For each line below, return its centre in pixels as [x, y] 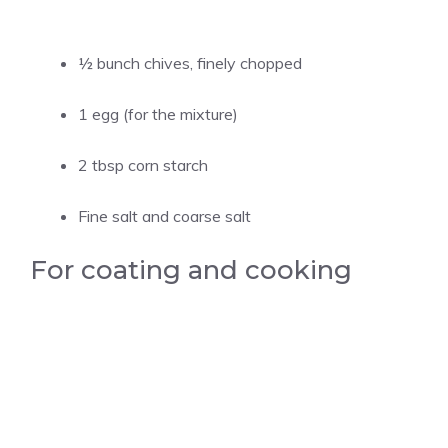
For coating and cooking [191, 270]
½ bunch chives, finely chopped [190, 63]
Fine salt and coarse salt [164, 216]
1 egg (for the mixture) [158, 114]
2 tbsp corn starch [143, 165]
